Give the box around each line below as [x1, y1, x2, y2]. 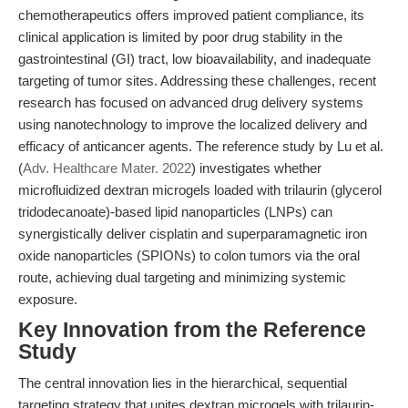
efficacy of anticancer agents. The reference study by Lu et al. [18, 138, 383, 154]
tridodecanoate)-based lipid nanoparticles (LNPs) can [18, 204, 332, 219]
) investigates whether [191, 160, 321, 176]
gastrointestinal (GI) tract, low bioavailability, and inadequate [18, 51, 371, 66]
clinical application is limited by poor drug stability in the [18, 29, 342, 45]
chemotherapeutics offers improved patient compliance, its [18, 7, 364, 23]
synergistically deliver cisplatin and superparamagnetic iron [18, 226, 367, 241]
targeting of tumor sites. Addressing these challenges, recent [18, 73, 376, 88]
